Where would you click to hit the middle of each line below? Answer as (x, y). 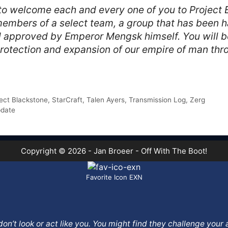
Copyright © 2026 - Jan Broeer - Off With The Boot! (114, 151)
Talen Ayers (105, 99)
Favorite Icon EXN (114, 177)
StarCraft (67, 99)
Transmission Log (157, 99)
